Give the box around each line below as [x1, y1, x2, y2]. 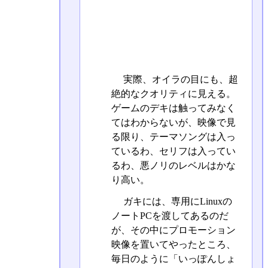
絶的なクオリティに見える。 [111, 89, 236, 99]
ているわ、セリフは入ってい [111, 146, 236, 157]
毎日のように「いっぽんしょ [111, 253, 236, 264]
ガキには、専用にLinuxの [120, 196, 232, 206]
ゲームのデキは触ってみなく [111, 103, 236, 114]
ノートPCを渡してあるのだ [111, 210, 229, 221]
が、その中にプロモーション [111, 224, 236, 235]
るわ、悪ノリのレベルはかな [111, 160, 236, 171]
